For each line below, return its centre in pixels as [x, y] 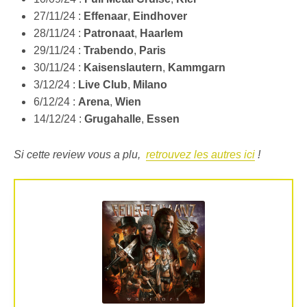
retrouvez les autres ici [200, 155]
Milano [150, 85]
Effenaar [105, 16]
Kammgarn [196, 68]
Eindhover [160, 16]
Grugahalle [112, 119]
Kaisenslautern [123, 68]
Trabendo [108, 51]
